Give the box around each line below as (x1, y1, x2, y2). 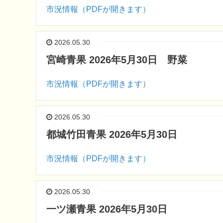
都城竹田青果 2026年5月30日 (46, 129, 177, 140)
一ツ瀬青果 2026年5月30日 (46, 204, 167, 215)
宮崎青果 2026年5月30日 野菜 (46, 54, 187, 65)
